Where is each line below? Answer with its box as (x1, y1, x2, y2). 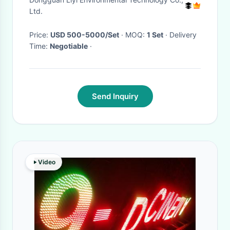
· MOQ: (125, 30, 147, 39)
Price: (29, 30, 50, 39)
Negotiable (50, 42, 88, 50)
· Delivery (163, 30, 169, 39)
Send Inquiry (91, 91, 139, 101)
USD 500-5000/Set (50, 30, 119, 39)
